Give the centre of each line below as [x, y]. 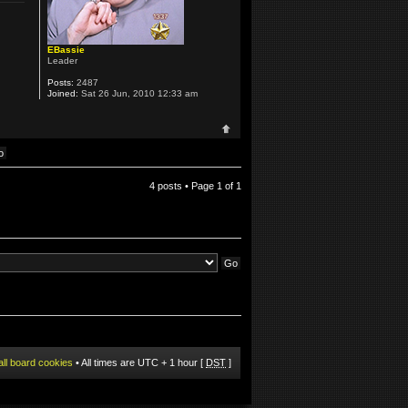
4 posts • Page [183, 186]
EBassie [66, 50]
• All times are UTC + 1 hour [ [139, 363]
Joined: [62, 94]
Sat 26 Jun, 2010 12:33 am [138, 94]
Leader [62, 61]
